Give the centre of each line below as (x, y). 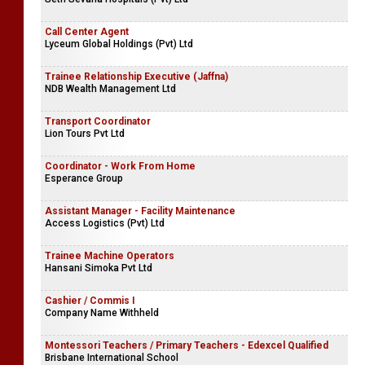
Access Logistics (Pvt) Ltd (105, 223)
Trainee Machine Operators (110, 256)
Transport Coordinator (98, 121)
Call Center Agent (87, 32)
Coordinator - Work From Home (120, 166)
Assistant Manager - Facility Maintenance (140, 211)
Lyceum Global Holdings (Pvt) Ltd (119, 44)
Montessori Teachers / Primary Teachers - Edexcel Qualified (187, 345)
